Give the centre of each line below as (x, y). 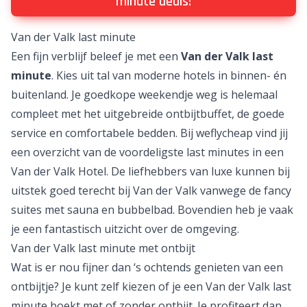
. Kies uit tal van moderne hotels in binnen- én (169, 75)
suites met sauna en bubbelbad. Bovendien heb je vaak (152, 210)
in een (267, 152)
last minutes (218, 152)
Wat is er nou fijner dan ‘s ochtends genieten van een (147, 267)
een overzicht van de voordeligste (99, 152)
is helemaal (247, 95)
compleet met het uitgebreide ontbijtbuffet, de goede (148, 114)
